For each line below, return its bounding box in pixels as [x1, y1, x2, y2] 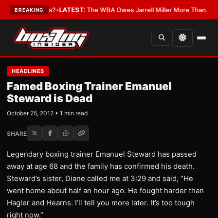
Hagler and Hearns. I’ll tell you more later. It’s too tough [7, 198, 195, 207]
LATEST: [46, 6, 73, 14]
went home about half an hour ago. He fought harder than [7, 186, 204, 195]
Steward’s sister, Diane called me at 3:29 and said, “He [7, 174, 193, 183]
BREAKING [15, 7, 44, 13]
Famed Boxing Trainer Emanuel [7, 80, 172, 92]
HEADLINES [12, 68, 44, 74]
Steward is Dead [7, 92, 92, 105]
